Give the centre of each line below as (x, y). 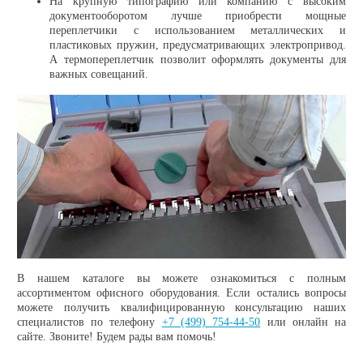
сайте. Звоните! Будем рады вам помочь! (116, 336)
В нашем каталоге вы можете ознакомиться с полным (181, 278)
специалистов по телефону (89, 322)
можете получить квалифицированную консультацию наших (181, 307)
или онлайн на (303, 322)
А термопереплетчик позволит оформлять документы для (198, 59)
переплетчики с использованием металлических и (198, 30)
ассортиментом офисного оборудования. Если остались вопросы (181, 293)
